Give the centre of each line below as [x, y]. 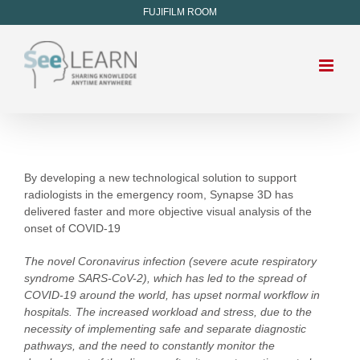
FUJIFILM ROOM [180, 12]
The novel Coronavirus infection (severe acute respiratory [170, 261]
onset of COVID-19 [72, 228]
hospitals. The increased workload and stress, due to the [168, 312]
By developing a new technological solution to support [160, 178]
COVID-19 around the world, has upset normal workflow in [172, 295]
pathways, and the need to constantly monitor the [149, 346]
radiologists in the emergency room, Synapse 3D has [159, 194]
